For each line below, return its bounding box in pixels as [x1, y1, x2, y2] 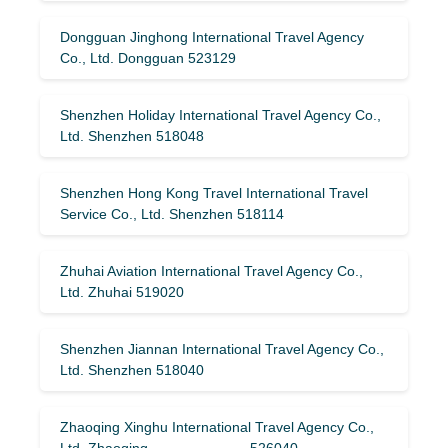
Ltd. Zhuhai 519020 [60, 283, 184, 300]
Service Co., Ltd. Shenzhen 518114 [60, 205, 284, 222]
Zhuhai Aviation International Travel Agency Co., [60, 262, 363, 279]
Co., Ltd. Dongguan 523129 [60, 49, 236, 66]
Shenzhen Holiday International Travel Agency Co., [60, 106, 381, 123]
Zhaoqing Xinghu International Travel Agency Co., [60, 418, 374, 435]
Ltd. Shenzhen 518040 [60, 361, 204, 378]
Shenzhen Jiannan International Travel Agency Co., [60, 340, 384, 357]
